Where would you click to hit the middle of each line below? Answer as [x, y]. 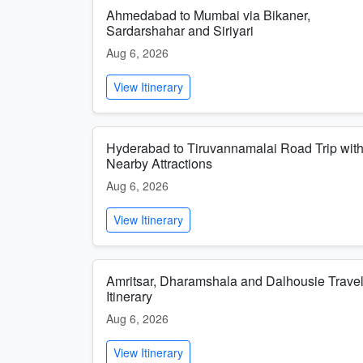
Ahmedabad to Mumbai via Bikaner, [208, 15]
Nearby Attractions [159, 163]
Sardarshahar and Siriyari [180, 30]
